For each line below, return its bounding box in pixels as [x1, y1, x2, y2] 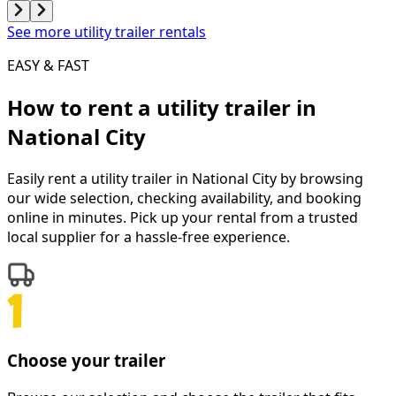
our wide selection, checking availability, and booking [7, 188, 362, 209]
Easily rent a [7, 169, 91, 189]
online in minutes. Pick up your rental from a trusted [7, 208, 358, 228]
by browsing [277, 169, 363, 189]
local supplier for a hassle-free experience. [7, 227, 290, 247]
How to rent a [7, 93, 156, 123]
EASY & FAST [7, 56, 89, 76]
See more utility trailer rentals [7, 22, 206, 42]
